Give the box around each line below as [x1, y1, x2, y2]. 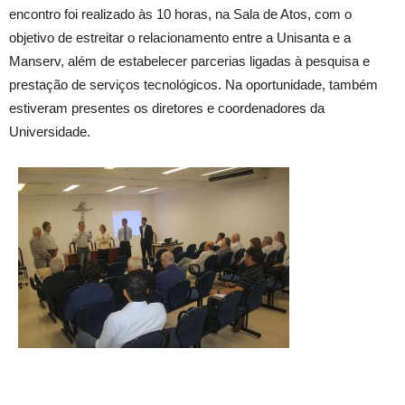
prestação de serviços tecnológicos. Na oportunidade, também [9, 77, 378, 92]
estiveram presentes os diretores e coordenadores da [9, 100, 325, 116]
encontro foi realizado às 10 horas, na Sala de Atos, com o [9, 6, 352, 22]
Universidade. [9, 124, 90, 139]
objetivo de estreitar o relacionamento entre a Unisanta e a [9, 30, 351, 45]
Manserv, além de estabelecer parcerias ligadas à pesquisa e [9, 53, 370, 69]
